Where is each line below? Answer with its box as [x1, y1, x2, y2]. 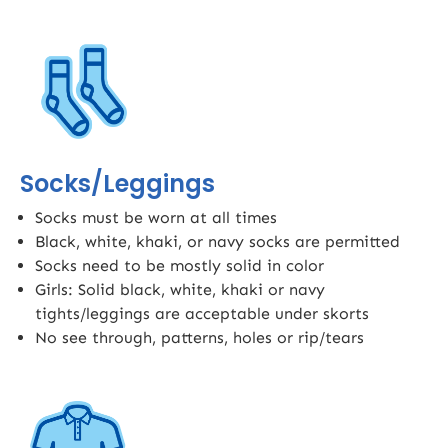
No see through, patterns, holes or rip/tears [35, 328, 364, 348]
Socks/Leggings [20, 167, 215, 201]
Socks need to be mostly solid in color [35, 256, 324, 276]
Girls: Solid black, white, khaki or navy [35, 280, 325, 300]
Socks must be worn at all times [35, 208, 277, 228]
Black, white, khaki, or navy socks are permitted [35, 232, 400, 252]
